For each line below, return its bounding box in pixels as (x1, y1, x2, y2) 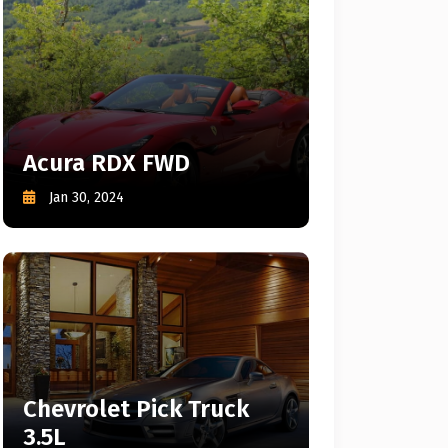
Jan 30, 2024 (49, 189, 124, 206)
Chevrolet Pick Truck (23, 395, 249, 423)
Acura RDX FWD (23, 149, 190, 177)
